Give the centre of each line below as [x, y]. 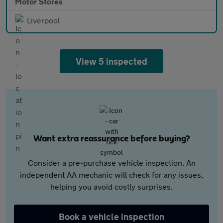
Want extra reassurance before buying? [111, 139]
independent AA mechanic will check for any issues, [111, 174]
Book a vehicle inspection [111, 216]
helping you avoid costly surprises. [111, 186]
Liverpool [43, 20]
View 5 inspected [111, 61]
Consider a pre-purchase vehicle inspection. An [111, 162]
